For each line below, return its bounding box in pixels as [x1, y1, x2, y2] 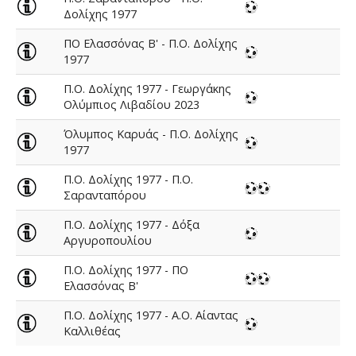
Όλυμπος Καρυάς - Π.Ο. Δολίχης [63, 126, 238, 141]
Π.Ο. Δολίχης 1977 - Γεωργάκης [63, 81, 231, 96]
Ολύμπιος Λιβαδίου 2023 [63, 97, 199, 112]
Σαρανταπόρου [63, 188, 146, 203]
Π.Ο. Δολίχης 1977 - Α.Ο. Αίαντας [63, 308, 238, 323]
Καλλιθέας [63, 323, 121, 339]
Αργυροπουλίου [63, 233, 152, 248]
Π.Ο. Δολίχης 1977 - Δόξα [63, 217, 199, 232]
